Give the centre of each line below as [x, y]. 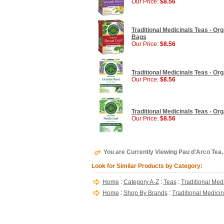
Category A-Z [141, 182]
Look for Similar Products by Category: [147, 166]
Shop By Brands [145, 193]
